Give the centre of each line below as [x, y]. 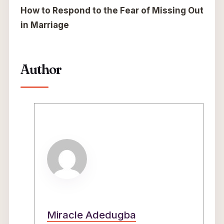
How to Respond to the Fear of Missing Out [112, 11]
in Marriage [44, 25]
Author [41, 70]
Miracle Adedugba [92, 214]
